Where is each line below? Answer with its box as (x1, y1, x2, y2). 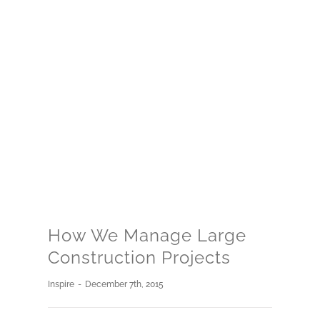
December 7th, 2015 (85, 279, 164, 290)
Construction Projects (48, 247, 231, 269)
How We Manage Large (48, 225, 247, 246)
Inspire (48, 279, 75, 290)
